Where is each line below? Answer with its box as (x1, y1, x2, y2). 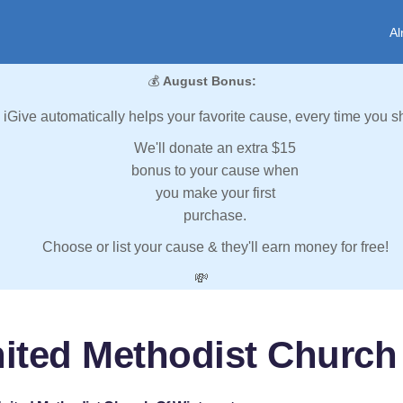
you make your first (155, 185, 275, 201)
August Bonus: (162, 74, 256, 89)
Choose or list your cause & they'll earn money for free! (41, 239, 389, 255)
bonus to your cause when (131, 163, 299, 179)
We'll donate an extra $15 (134, 140, 296, 157)
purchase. (184, 208, 246, 224)
